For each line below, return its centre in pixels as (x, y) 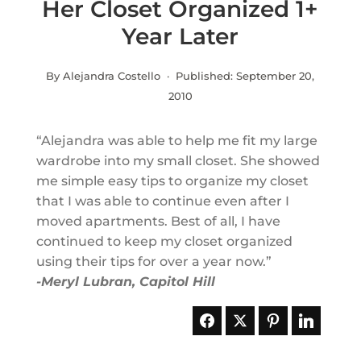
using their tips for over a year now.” (154, 261)
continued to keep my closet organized (164, 241)
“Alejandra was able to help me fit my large (176, 141)
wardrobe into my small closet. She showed (178, 161)
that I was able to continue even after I (162, 201)
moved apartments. (103, 221)
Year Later (180, 36)
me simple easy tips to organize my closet (172, 181)
